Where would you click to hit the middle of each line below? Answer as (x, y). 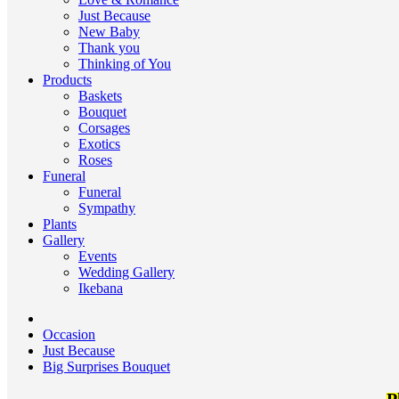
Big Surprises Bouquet (106, 366)
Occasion (69, 334)
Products (67, 80)
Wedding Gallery (126, 272)
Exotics (99, 144)
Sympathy (107, 208)
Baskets (100, 96)
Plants (60, 224)
